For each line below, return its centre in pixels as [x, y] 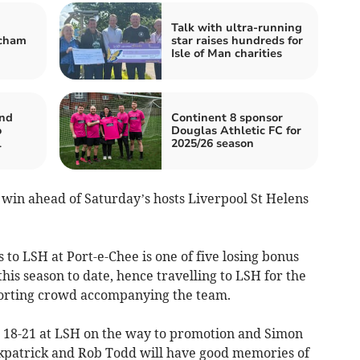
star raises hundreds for [237, 41]
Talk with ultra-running [237, 28]
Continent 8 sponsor [227, 118]
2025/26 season [213, 144]
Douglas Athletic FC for [236, 131]
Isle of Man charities [227, 54]
